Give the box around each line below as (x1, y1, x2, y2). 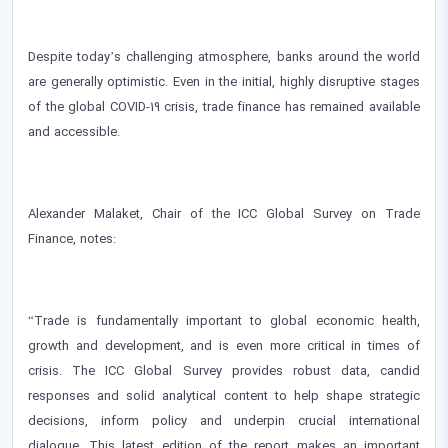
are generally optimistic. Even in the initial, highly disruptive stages (28, 73, 420, 92)
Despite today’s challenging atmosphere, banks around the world (28, 48, 420, 67)
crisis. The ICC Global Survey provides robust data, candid (28, 362, 420, 381)
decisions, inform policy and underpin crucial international (28, 412, 420, 431)
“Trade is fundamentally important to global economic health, (28, 312, 420, 331)
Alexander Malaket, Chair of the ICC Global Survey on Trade (28, 205, 420, 224)
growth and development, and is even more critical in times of (28, 337, 420, 356)
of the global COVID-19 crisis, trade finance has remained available (28, 98, 420, 117)
